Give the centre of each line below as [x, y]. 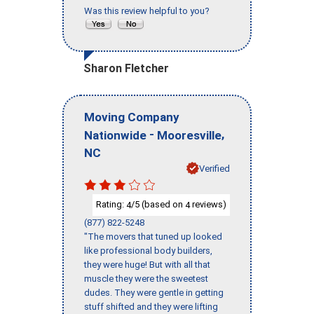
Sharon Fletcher [126, 69]
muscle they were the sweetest [146, 278]
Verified [214, 168]
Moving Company [132, 117]
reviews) [208, 205]
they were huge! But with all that [147, 264]
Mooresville [189, 135]
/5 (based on [158, 205]
